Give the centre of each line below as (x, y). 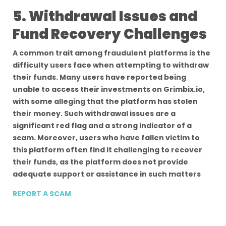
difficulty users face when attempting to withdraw (111, 65)
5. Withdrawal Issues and (105, 16)
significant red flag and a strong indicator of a (102, 126)
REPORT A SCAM (42, 194)
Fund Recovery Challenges (110, 34)
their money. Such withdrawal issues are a (94, 114)
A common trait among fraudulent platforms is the (111, 53)
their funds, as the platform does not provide (100, 162)
